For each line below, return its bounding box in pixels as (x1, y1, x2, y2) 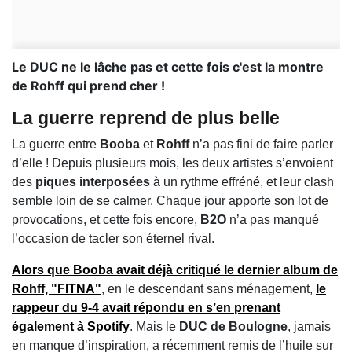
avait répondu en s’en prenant (99, 301, 280, 315)
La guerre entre (12, 137, 100, 152)
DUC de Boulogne (179, 320, 288, 334)
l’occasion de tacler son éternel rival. (12, 232, 214, 246)
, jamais (288, 320, 331, 334)
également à (12, 320, 87, 334)
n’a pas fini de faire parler (189, 137, 333, 152)
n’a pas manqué (226, 213, 319, 227)
